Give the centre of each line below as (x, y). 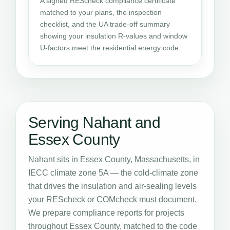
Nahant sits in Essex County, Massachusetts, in (114, 159)
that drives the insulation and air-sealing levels (112, 186)
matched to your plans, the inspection (101, 12)
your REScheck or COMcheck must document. (112, 199)
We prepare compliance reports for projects (106, 213)
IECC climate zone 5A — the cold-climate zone (113, 173)
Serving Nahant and (94, 122)
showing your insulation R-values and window (114, 36)
